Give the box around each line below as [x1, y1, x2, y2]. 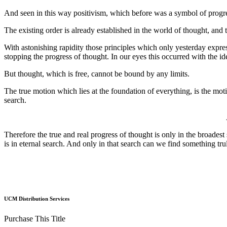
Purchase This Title [4, 214, 65, 223]
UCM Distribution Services [4, 196, 69, 202]
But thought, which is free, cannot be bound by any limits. [4, 69, 190, 79]
